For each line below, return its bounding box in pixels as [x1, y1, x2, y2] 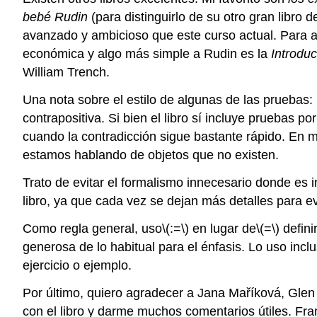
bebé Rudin [23, 10, 88, 25]
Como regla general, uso [23, 221, 162, 236]
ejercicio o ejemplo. [23, 258, 132, 272]
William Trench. [23, 65, 110, 80]
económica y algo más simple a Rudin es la [23, 47, 271, 62]
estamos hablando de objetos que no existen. [23, 148, 279, 163]
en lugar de [189, 221, 256, 236]
